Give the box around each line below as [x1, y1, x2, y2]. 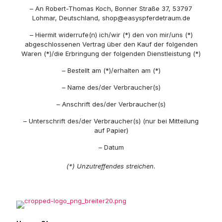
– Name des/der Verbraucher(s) [61, 83, 161, 91]
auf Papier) [94, 126, 128, 134]
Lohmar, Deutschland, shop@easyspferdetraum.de [32, 14, 190, 22]
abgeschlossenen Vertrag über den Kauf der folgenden [24, 40, 198, 48]
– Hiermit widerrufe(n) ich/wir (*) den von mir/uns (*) [29, 31, 193, 39]
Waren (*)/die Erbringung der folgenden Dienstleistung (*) [21, 50, 201, 57]
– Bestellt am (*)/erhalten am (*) [61, 66, 161, 74]
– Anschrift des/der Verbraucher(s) [56, 100, 166, 108]
